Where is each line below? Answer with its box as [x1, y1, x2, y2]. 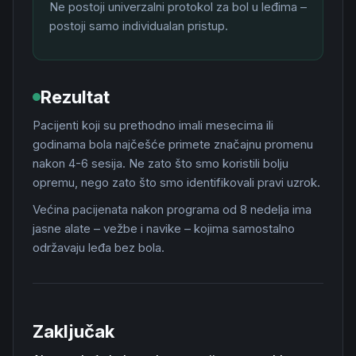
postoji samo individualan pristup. [49, 18, 228, 33]
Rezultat [41, 87, 110, 107]
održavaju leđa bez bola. [33, 240, 164, 255]
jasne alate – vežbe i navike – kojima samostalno [33, 221, 295, 236]
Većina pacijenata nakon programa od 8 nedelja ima [33, 202, 311, 217]
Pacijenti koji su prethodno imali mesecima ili [33, 118, 273, 133]
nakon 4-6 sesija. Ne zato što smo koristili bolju [33, 156, 288, 171]
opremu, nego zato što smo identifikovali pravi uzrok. [33, 175, 320, 190]
